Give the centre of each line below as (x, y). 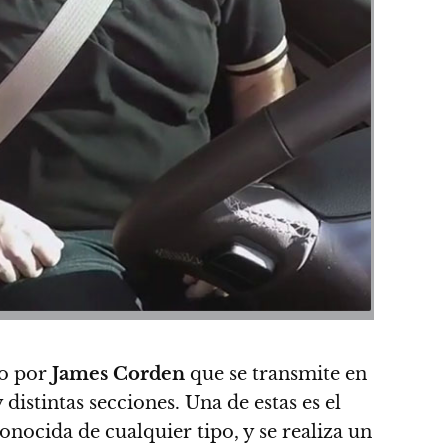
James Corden (118, 373)
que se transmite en (276, 373)
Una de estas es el (263, 402)
